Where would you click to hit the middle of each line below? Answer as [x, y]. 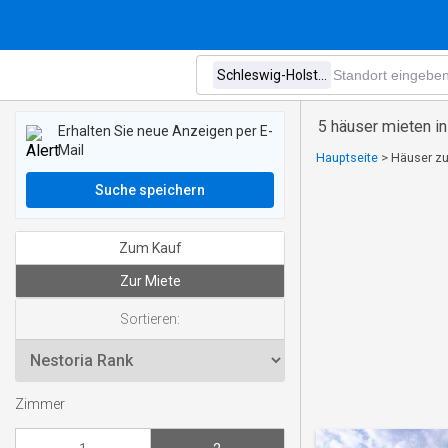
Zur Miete [150, 281]
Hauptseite [347, 157]
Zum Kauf [150, 248]
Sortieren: [150, 319]
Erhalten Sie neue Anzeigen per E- [165, 131]
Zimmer [40, 405]
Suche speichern [150, 190]
